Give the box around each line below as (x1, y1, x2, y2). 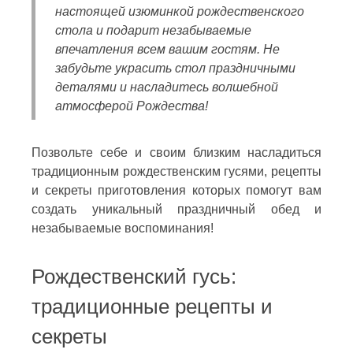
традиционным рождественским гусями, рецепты (32, 164, 321, 178)
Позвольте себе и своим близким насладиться (32, 145, 321, 159)
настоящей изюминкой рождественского (55, 4, 304, 18)
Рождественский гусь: (32, 265, 236, 288)
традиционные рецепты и (32, 295, 273, 318)
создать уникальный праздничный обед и (32, 202, 321, 216)
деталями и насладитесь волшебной (55, 80, 278, 94)
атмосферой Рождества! (55, 98, 208, 113)
